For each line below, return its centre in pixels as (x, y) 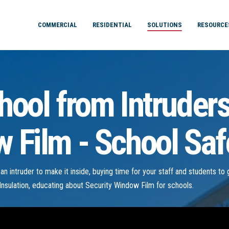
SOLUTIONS (164, 25)
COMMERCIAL (57, 25)
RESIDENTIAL (112, 25)
